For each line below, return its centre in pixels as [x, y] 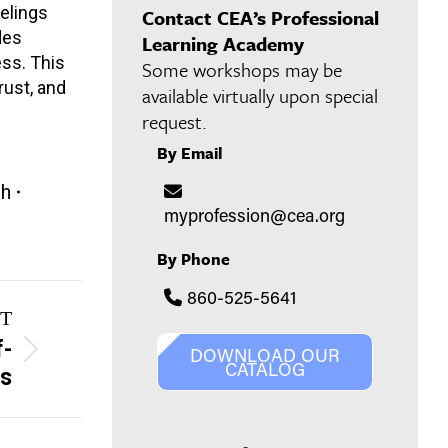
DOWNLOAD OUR [265, 354]
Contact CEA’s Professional [260, 17]
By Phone [193, 258]
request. [174, 121]
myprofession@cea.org [254, 214]
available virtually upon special [260, 95]
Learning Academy [223, 43]
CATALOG [265, 368]
